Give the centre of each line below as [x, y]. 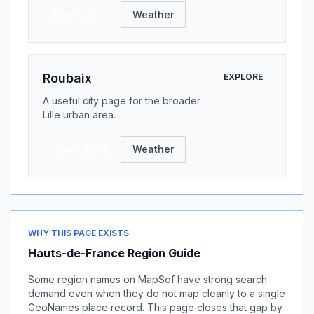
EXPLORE [243, 77]
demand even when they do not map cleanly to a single [157, 293]
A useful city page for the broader [122, 101]
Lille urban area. [79, 115]
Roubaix [67, 78]
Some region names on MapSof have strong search [148, 279]
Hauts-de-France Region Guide [114, 253]
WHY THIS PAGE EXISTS [78, 233]
